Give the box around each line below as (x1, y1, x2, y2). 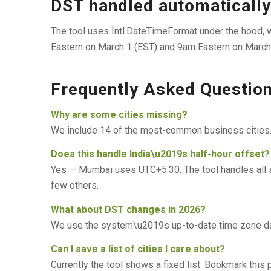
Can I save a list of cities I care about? (50, 243, 225, 255)
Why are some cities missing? (50, 108, 188, 120)
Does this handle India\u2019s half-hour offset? (50, 148, 270, 160)
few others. (50, 180, 99, 192)
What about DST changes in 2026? (50, 203, 206, 215)
